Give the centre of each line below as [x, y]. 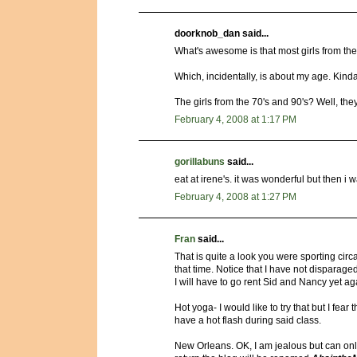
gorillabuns [200, 161]
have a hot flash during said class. [248, 320]
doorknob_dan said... [222, 33]
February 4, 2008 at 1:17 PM [235, 119]
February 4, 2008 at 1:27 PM [235, 196]
